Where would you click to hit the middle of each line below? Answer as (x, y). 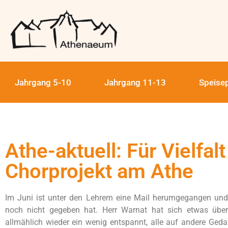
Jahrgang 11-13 (135, 82)
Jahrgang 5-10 (43, 82)
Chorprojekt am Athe (99, 171)
